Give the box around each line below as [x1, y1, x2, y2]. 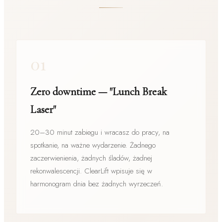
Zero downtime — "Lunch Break [30, 85, 167, 98]
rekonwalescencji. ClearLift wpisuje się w [30, 165, 152, 176]
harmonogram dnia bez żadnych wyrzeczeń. [30, 178, 163, 189]
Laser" [30, 103, 56, 116]
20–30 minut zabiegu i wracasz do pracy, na [30, 126, 169, 138]
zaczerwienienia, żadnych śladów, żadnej [30, 152, 152, 164]
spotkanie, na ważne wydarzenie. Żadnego [30, 139, 156, 151]
